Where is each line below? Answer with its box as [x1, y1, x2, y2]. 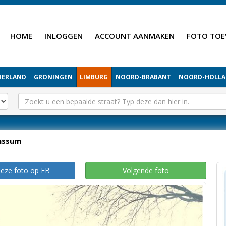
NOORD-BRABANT [116, 73, 172, 81]
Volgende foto [122, 165, 169, 175]
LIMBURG [80, 73, 108, 81]
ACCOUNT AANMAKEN [95, 31, 175, 41]
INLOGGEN [44, 31, 83, 41]
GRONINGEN [33, 73, 73, 81]
